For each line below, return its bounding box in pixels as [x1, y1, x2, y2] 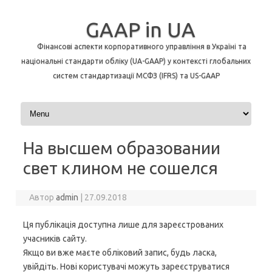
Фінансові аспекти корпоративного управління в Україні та [36, 42, 246, 50]
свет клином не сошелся [23, 158, 218, 177]
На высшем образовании [23, 138, 220, 157]
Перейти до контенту [18, 101, 105, 111]
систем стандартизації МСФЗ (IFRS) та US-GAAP [52, 72, 220, 80]
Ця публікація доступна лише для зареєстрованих [23, 220, 223, 229]
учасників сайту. [23, 234, 87, 243]
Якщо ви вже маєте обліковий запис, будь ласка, [23, 248, 217, 257]
